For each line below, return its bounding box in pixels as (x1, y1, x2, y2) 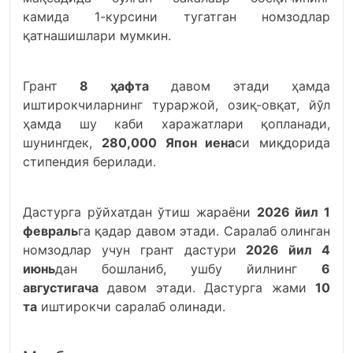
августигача (23, 280, 98, 295)
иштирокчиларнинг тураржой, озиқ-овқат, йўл (23, 97, 330, 113)
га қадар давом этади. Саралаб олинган (78, 223, 330, 239)
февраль (23, 223, 78, 239)
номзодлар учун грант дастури (23, 242, 247, 258)
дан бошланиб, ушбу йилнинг (55, 261, 321, 277)
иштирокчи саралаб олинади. (37, 299, 225, 314)
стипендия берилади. (23, 154, 156, 169)
